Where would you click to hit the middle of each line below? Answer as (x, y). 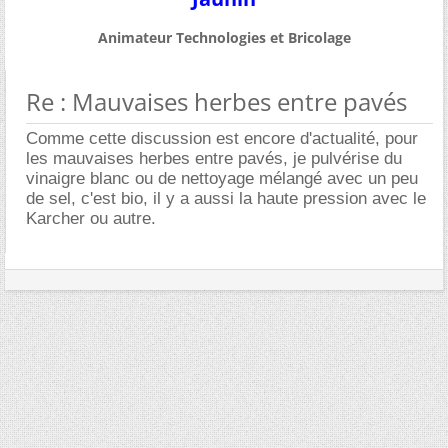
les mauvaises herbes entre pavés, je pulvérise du (214, 159)
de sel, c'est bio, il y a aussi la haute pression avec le (226, 199)
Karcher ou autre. (91, 219)
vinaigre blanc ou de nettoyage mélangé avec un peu (222, 179)
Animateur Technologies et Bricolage (224, 38)
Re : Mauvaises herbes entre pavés (216, 102)
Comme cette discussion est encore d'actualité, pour (222, 139)
